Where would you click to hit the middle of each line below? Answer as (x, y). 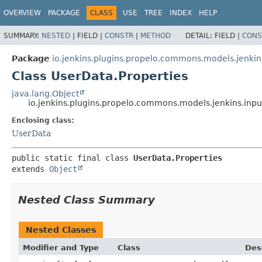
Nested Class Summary (87, 199)
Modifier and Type (61, 247)
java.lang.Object (45, 93)
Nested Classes (61, 230)
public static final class (73, 158)
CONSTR (119, 35)
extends (30, 169)
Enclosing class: (43, 120)
